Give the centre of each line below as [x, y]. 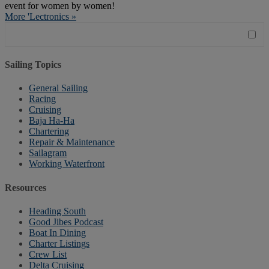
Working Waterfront [67, 164]
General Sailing [58, 88]
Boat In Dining [57, 232]
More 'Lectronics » [41, 16]
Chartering [49, 131]
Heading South [57, 211]
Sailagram [48, 153]
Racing [42, 99]
